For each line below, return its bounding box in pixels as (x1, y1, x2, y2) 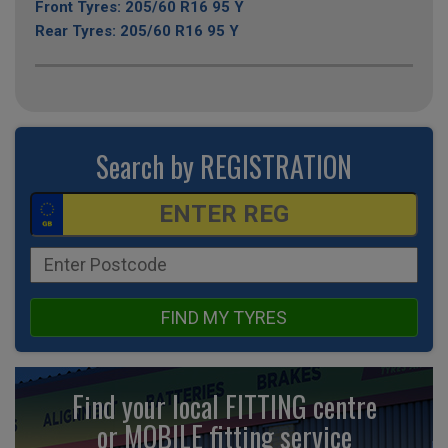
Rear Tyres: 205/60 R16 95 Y (35, 21, 239, 40)
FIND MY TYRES (161, 306, 287, 328)
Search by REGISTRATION (96, 145, 352, 187)
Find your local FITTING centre (71, 385, 377, 427)
